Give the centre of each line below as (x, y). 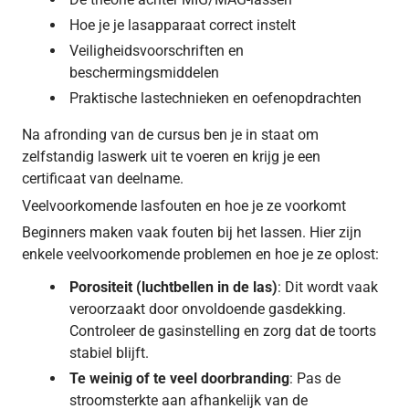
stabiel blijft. (109, 352)
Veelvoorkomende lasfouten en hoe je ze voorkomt (184, 205)
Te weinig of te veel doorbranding (179, 378)
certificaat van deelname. (103, 178)
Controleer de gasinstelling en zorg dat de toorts (223, 330)
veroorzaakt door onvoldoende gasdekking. (208, 309)
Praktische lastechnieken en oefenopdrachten (215, 98)
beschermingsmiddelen (144, 72)
